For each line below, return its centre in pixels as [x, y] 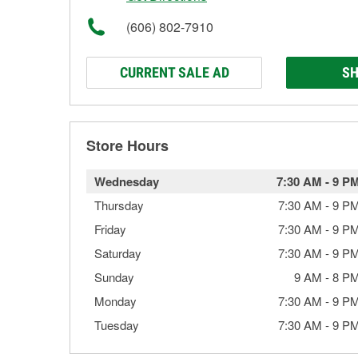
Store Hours [127, 145]
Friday [110, 229]
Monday [115, 301]
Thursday [119, 205]
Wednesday [127, 181]
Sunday [114, 277]
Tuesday [117, 325]
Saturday [118, 253]
